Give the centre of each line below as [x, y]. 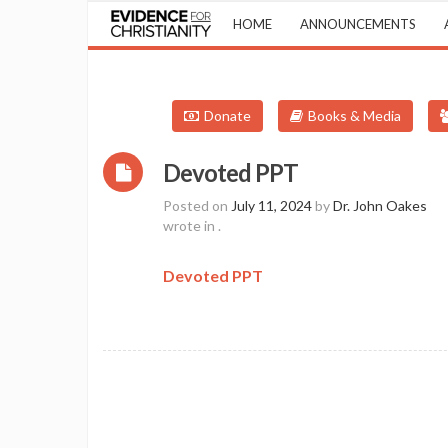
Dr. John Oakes [380, 205]
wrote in [190, 225]
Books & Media [354, 115]
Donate [227, 115]
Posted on [197, 205]
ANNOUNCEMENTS [358, 24]
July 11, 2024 [271, 205]
